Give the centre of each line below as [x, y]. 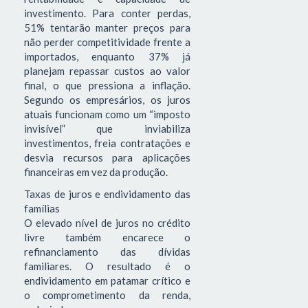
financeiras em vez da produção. [96, 172]
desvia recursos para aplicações [107, 158]
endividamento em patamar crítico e [107, 280]
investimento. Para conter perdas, [107, 13]
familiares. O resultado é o [107, 266]
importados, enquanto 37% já [107, 57]
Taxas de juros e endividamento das [107, 194]
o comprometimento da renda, [107, 295]
